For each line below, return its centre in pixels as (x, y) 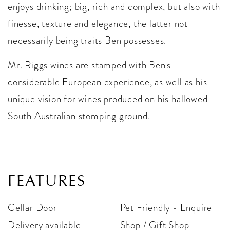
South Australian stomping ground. (79, 116)
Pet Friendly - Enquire (166, 208)
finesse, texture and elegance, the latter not (98, 24)
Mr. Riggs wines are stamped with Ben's (89, 65)
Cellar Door (32, 208)
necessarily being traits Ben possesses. (87, 41)
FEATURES (47, 181)
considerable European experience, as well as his (108, 82)
